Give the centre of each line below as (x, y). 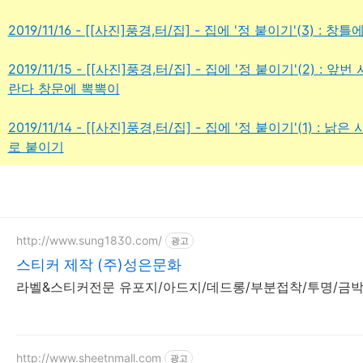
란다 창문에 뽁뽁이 (64, 88)
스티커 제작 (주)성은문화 (98, 264)
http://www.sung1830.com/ (89, 241)
